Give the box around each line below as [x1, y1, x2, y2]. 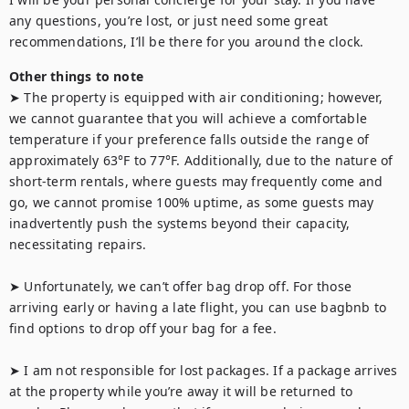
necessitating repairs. [9, 236, 147, 253]
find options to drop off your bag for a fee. [9, 320, 277, 337]
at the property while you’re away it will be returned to [9, 383, 353, 400]
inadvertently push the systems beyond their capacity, [9, 215, 351, 232]
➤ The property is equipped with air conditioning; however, [9, 89, 383, 106]
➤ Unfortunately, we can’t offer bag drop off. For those [9, 278, 352, 295]
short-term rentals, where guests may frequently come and [9, 173, 383, 190]
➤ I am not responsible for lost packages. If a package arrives [9, 362, 398, 379]
